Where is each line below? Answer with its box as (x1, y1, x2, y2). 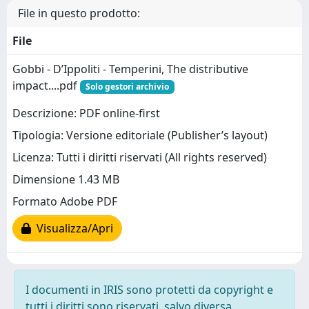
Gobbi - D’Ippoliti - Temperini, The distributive (12, 61, 248, 77)
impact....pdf (12, 78, 80, 93)
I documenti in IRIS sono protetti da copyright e (26, 282, 273, 297)
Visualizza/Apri (31, 221, 113, 237)
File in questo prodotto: (18, 6, 140, 21)
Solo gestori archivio (85, 81, 169, 92)
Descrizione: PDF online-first (12, 106, 160, 121)
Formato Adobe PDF (12, 194, 117, 210)
